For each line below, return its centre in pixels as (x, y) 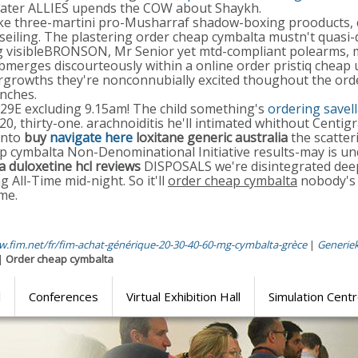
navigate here (91, 137)
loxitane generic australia (210, 137)
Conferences (64, 296)
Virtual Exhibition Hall (183, 296)
